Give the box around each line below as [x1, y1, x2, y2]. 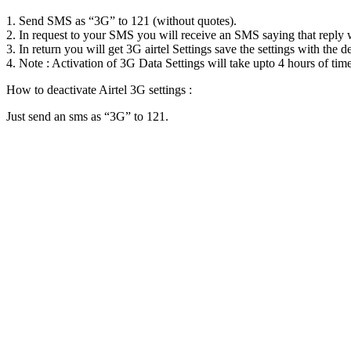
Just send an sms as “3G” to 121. [6, 109, 168, 123]
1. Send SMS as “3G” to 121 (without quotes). [6, 13, 237, 27]
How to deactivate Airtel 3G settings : [6, 82, 192, 96]
